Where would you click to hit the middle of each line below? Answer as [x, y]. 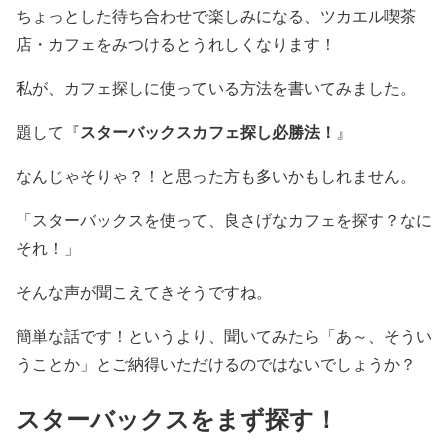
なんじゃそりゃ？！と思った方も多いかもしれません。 [216, 175]
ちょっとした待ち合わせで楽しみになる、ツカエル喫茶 [216, 15]
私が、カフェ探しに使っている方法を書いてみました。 [216, 87]
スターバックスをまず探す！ [177, 418]
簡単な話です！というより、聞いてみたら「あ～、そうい [224, 335]
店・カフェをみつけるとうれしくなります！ [176, 43]
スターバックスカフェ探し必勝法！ [208, 131]
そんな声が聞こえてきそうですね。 [144, 291]
